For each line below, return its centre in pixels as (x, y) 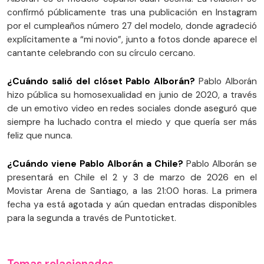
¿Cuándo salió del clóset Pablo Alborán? (101, 81)
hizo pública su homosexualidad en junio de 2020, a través (132, 95)
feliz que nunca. (40, 135)
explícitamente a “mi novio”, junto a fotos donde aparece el (132, 39)
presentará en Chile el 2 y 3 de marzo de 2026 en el (132, 177)
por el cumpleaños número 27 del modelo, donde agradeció (132, 26)
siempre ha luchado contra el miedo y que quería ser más (132, 122)
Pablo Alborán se (220, 164)
